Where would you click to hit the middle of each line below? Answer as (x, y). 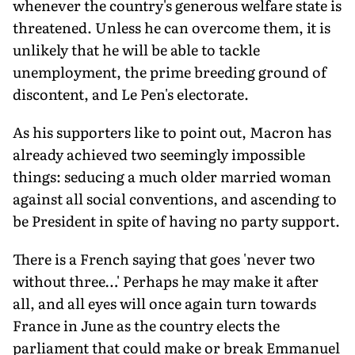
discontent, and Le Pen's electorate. (131, 94)
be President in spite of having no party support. (176, 220)
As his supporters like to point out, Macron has (172, 132)
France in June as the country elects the (146, 325)
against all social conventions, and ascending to (175, 198)
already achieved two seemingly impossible (159, 154)
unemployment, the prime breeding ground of (170, 71)
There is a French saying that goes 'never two (164, 258)
